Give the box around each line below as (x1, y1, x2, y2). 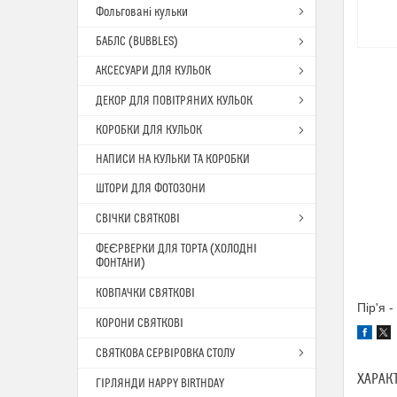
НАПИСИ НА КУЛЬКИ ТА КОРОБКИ (96, 152, 250, 167)
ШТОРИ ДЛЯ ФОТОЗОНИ (96, 182, 206, 196)
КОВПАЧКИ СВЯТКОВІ (96, 286, 195, 300)
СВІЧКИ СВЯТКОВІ (96, 212, 180, 226)
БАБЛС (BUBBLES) (96, 35, 178, 49)
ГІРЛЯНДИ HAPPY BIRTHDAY (96, 377, 224, 391)
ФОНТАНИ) (96, 256, 145, 270)
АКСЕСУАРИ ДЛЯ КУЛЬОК (96, 64, 211, 78)
